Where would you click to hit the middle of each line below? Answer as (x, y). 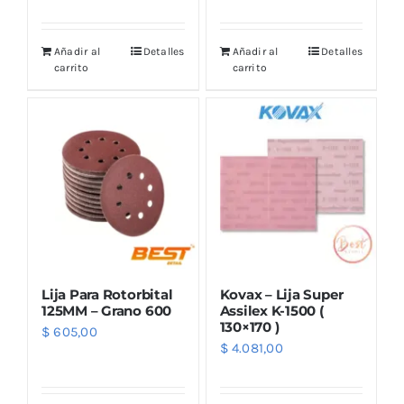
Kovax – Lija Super (281, 294)
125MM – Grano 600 (107, 310)
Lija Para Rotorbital (107, 294)
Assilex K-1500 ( (271, 310)
